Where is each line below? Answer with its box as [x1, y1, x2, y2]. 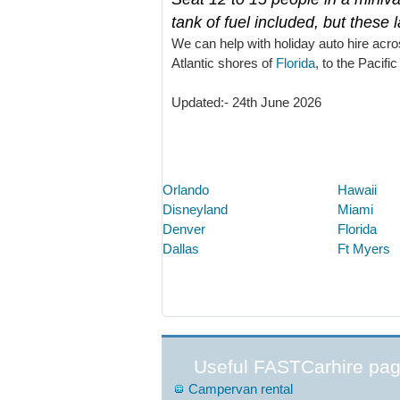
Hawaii [337, 181, 377, 197]
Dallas [162, 240, 199, 256]
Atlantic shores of [171, 54, 276, 71]
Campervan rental [188, 380, 293, 396]
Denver [162, 221, 205, 237]
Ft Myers [337, 240, 390, 256]
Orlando [162, 181, 209, 197]
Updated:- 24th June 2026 [171, 94, 321, 110]
